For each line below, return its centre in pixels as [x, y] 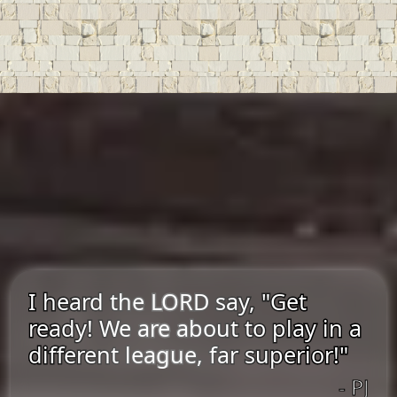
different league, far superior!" [188, 355]
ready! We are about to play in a [195, 328]
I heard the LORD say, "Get [167, 302]
